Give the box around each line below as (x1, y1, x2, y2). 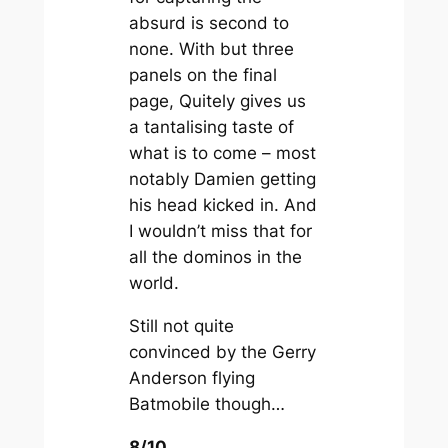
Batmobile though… (128, 394, 285, 415)
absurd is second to (128, 13, 289, 34)
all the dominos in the (128, 247, 302, 268)
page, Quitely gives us (128, 91, 306, 112)
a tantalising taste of (128, 117, 294, 138)
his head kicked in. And (128, 195, 317, 216)
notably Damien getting (128, 169, 316, 190)
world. (128, 273, 179, 294)
